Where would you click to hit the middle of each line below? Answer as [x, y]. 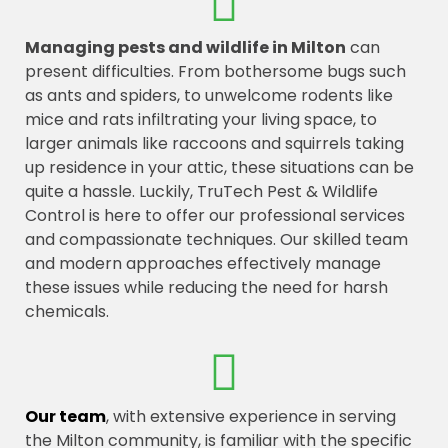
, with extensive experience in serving [251, 416]
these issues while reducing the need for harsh [206, 287]
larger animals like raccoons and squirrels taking [214, 143]
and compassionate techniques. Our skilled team [216, 239]
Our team [65, 416]
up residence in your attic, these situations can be [219, 167]
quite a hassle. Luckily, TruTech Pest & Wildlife [201, 191]
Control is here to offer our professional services [215, 215]
